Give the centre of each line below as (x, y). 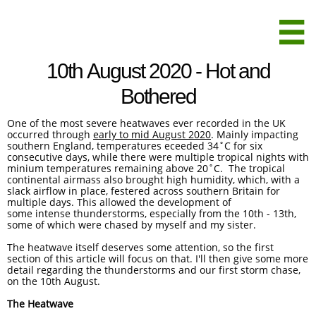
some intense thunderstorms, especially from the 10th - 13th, (152, 213)
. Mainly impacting (255, 134)
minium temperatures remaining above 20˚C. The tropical (146, 168)
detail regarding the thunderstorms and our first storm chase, (154, 270)
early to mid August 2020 (152, 134)
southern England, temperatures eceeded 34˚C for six (135, 146)
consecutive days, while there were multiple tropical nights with (158, 157)
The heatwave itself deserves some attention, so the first (140, 247)
